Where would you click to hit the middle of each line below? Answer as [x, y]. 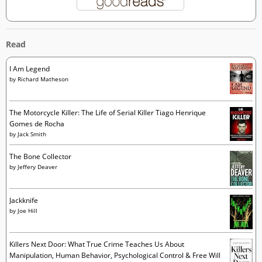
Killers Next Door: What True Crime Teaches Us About [96, 244]
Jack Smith [32, 134]
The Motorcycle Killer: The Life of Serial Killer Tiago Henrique [107, 113]
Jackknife [23, 201]
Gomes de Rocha [37, 124]
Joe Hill [27, 211]
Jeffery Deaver [37, 167]
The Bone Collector [40, 157]
